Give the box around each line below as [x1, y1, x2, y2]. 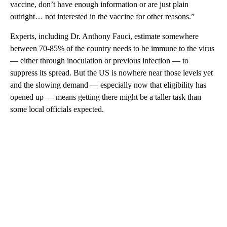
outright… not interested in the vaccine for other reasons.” [10, 12, 195, 21]
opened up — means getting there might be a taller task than [10, 92, 201, 101]
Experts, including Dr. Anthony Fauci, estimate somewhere [10, 31, 199, 41]
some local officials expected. [10, 104, 104, 113]
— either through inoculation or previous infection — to [10, 56, 188, 65]
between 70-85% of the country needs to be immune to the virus [10, 44, 214, 53]
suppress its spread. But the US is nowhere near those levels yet [10, 68, 213, 77]
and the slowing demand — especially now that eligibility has [10, 80, 206, 89]
